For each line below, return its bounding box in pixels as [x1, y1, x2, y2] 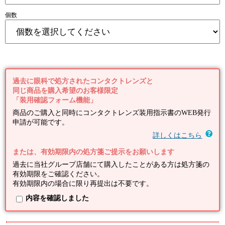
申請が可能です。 [13, 119, 69, 127]
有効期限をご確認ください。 [13, 170, 104, 178]
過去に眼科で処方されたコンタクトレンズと [13, 77, 154, 85]
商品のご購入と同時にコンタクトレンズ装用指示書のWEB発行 [13, 109, 211, 117]
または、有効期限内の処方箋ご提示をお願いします [13, 148, 175, 156]
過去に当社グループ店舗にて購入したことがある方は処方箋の [13, 161, 210, 169]
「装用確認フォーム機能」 [13, 96, 97, 104]
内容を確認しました [26, 194, 89, 202]
